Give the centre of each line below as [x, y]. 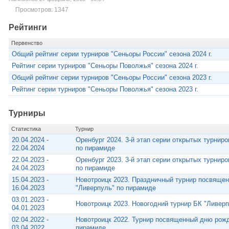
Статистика [26, 129]
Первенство [27, 43]
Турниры [27, 113]
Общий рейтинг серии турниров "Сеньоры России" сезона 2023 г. [112, 78]
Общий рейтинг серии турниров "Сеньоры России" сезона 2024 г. [112, 54]
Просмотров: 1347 [42, 9]
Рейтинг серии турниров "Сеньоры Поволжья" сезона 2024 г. [105, 66]
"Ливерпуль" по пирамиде [116, 188]
